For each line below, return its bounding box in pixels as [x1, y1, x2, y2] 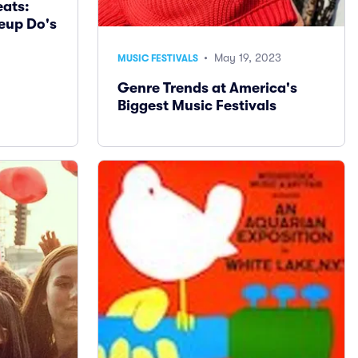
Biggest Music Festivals [117, 97, 276, 114]
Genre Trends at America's [117, 80, 297, 97]
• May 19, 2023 [201, 51, 281, 65]
